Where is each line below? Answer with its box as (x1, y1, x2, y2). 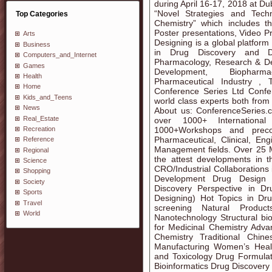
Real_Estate (23, 114, 59, 122)
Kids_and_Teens (23, 93, 72, 101)
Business (23, 40, 50, 48)
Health (23, 72, 42, 80)
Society (23, 177, 45, 185)
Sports (23, 188, 42, 196)
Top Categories (16, 10, 68, 18)
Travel (23, 199, 42, 206)
